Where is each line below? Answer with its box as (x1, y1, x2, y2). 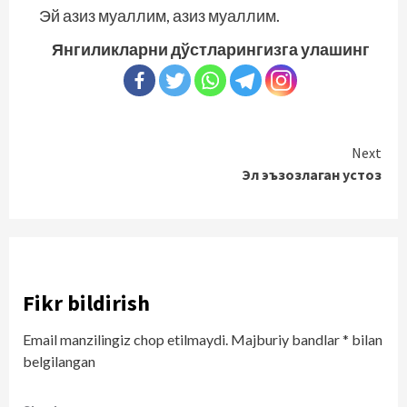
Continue (38, 138, 149, 173)
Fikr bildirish (23, 289, 150, 317)
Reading (25, 168, 124, 203)
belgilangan (23, 352, 95, 370)
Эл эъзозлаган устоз (242, 165, 382, 184)
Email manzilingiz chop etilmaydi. (23, 331, 228, 348)
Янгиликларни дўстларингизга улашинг (51, 39, 370, 59)
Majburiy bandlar (228, 331, 342, 348)
